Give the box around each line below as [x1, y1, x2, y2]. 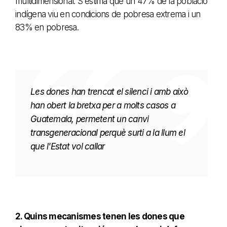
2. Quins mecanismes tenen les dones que [15, 211, 184, 221]
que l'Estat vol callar [30, 141, 105, 152]
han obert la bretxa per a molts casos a [30, 100, 175, 110]
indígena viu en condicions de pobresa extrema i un [15, 9, 201, 19]
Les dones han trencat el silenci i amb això [30, 86, 188, 97]
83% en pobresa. [15, 22, 79, 32]
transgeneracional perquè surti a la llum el [30, 127, 185, 138]
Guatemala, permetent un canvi [30, 113, 149, 124]
